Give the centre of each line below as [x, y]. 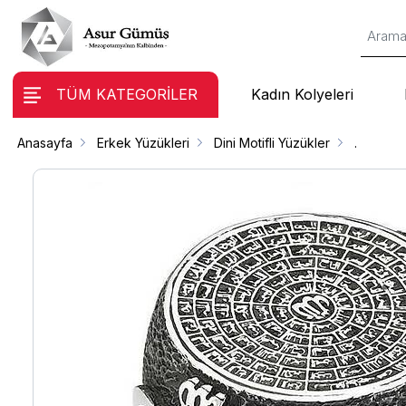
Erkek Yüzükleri [144, 143]
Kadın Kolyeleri [302, 95]
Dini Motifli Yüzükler [272, 143]
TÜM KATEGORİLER [126, 95]
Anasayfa [45, 143]
